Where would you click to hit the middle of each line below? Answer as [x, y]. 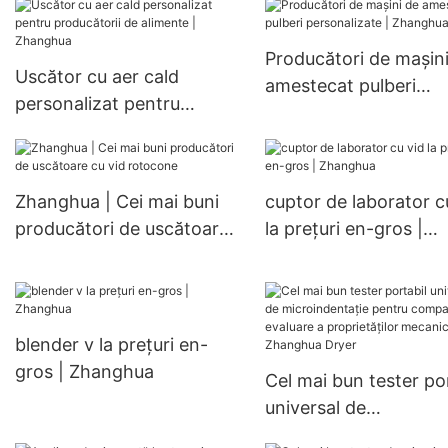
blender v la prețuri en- [111, 345]
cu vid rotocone [81, 256]
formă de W [314, 69]
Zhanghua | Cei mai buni [117, 202]
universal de [315, 408]
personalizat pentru [97, 104]
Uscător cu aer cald [97, 77]
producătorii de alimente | [123, 131]
